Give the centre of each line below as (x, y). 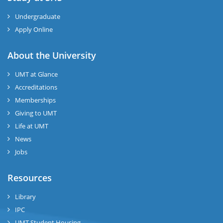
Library (25, 197)
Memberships (35, 100)
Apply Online (34, 29)
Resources (30, 178)
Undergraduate (38, 16)
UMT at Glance (36, 74)
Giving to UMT (36, 113)
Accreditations (36, 87)
